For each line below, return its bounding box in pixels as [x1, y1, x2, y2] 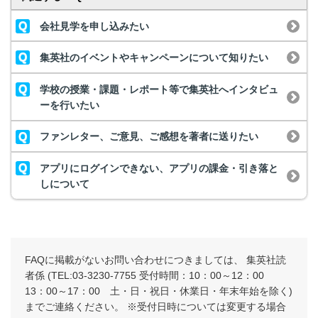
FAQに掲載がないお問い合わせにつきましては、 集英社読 [25, 253, 286, 265]
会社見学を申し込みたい [40, 20, 149, 32]
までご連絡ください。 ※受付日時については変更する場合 [25, 300, 286, 312]
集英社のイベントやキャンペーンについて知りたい [40, 52, 268, 64]
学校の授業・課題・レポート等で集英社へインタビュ [40, 83, 278, 95]
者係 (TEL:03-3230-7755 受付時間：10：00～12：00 [25, 269, 274, 281]
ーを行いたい [40, 99, 99, 111]
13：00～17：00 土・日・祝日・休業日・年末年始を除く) [25, 285, 292, 297]
